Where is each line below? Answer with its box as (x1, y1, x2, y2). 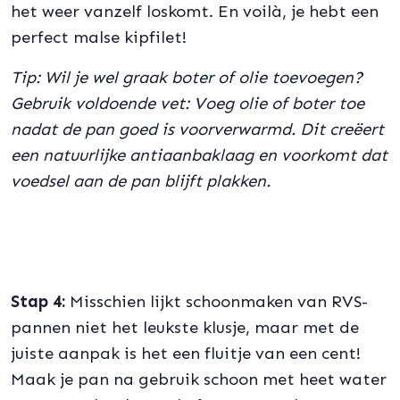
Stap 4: (11, 291, 65, 312)
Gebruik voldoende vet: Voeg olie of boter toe (11, 93, 364, 113)
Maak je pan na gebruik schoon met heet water (11, 369, 387, 389)
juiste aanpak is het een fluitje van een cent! (11, 343, 361, 363)
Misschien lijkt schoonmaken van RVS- (65, 291, 368, 312)
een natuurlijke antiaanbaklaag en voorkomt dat (11, 145, 387, 165)
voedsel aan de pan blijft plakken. (11, 171, 275, 191)
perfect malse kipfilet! (11, 27, 187, 47)
